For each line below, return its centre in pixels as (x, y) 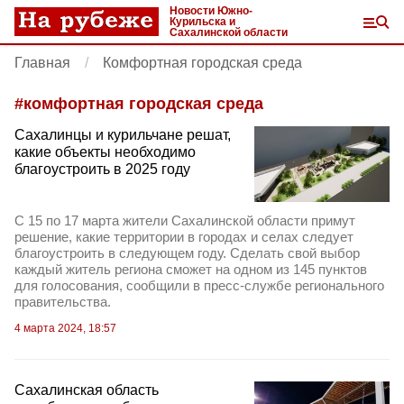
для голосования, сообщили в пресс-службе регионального (199, 286)
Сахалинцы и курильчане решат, (123, 135)
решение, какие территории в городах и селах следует (184, 237)
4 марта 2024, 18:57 (65, 329)
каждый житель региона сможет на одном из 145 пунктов (191, 270)
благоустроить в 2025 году (102, 169)
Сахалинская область (87, 390)
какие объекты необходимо (105, 152)
